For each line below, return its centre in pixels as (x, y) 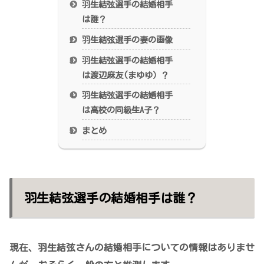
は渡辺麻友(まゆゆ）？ (126, 75)
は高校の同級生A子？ (121, 110)
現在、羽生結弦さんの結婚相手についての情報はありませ (132, 248)
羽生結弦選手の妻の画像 (128, 39)
